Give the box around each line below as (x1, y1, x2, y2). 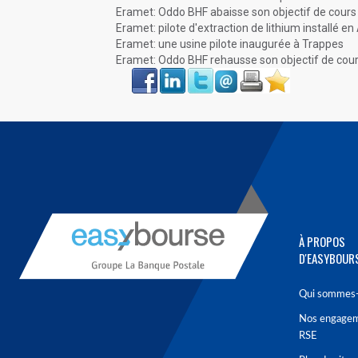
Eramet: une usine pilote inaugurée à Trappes (116, 38, 344, 50)
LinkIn (160, 69, 182, 77)
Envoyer (213, 69, 240, 77)
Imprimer (239, 69, 272, 77)
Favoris (265, 69, 289, 77)
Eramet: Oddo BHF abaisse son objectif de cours (116, 6, 356, 18)
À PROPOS (299, 233, 345, 250)
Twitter (188, 69, 212, 77)
